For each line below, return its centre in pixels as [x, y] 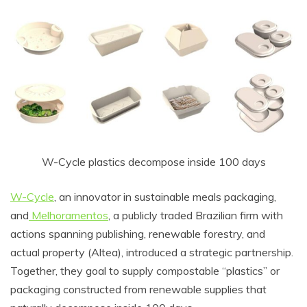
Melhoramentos [69, 215]
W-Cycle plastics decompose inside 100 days [153, 161]
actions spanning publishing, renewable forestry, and [138, 233]
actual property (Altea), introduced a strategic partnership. [152, 252]
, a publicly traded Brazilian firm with [196, 215]
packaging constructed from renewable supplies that [138, 289]
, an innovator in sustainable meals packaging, [165, 196]
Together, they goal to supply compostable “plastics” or [145, 270]
